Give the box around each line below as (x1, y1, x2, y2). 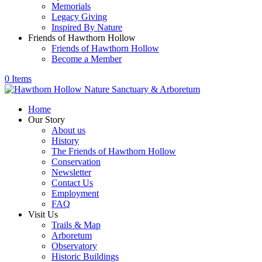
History (51, 136, 79, 146)
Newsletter (51, 167, 91, 177)
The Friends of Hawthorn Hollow (51, 146, 176, 156)
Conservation (51, 157, 101, 167)
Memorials (51, 1, 91, 11)
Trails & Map (51, 220, 101, 230)
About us (51, 125, 85, 135)
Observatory (51, 241, 97, 251)
